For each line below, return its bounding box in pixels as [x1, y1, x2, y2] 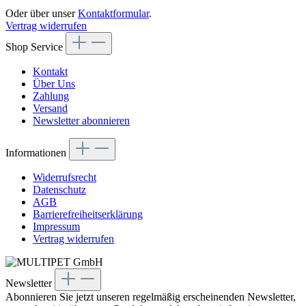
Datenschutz [33, 184, 86, 196]
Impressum [33, 221, 80, 233]
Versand [33, 102, 68, 115]
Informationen [5, 147, 66, 159]
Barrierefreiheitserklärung [33, 208, 143, 221]
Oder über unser [5, 8, 78, 20]
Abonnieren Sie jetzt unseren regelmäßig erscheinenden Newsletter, [5, 291, 296, 303]
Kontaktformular [78, 8, 149, 20]
